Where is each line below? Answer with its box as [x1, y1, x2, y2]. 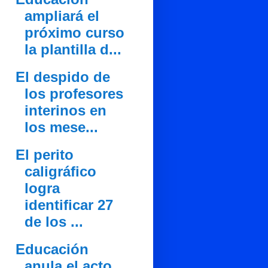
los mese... [24, 118, 98, 135]
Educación [15, 240, 89, 257]
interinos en [24, 102, 106, 118]
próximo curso [24, 24, 124, 41]
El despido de [15, 68, 110, 85]
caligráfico [24, 163, 96, 179]
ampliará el [24, 7, 99, 24]
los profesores [24, 85, 123, 102]
